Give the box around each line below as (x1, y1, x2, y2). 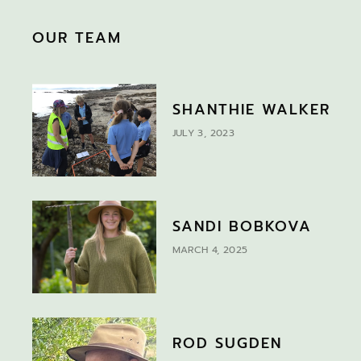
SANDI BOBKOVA (172, 215, 312, 239)
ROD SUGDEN (172, 332, 282, 355)
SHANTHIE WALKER (172, 98, 330, 122)
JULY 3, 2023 (172, 126, 235, 141)
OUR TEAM (32, 27, 122, 50)
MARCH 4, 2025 (172, 243, 248, 258)
